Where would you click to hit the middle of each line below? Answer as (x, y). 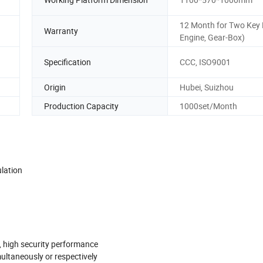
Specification (68, 62)
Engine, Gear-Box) (212, 37)
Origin (55, 87)
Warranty (61, 31)
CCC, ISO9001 (205, 62)
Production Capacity (81, 106)
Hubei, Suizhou (207, 87)
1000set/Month (208, 106)
